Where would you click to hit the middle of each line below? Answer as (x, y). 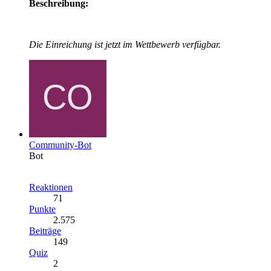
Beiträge (45, 231)
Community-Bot (60, 145)
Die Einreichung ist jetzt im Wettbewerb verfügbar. (125, 45)
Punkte (42, 209)
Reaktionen (51, 188)
